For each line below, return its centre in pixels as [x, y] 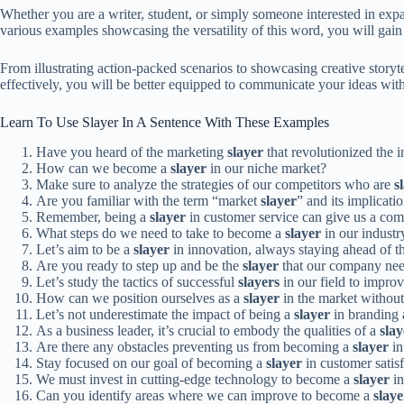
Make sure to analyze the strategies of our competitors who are [215, 184]
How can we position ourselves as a [140, 298]
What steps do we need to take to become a [161, 233]
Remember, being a [93, 216]
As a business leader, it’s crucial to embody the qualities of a [208, 330]
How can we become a [103, 168]
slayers [259, 281]
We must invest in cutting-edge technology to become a [195, 379]
